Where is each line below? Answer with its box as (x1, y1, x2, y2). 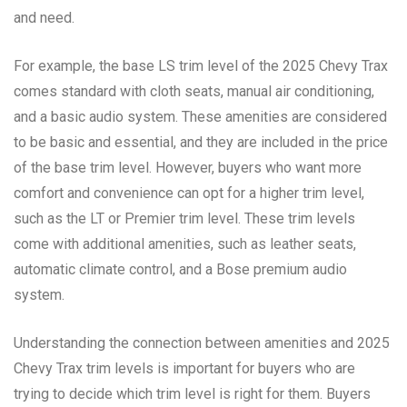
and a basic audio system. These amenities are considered (14, 107, 387, 125)
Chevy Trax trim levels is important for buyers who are (14, 359, 355, 377)
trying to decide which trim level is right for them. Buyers (14, 384, 371, 402)
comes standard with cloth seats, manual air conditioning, (14, 82, 374, 100)
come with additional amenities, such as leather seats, (14, 234, 356, 253)
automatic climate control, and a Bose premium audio (14, 260, 347, 278)
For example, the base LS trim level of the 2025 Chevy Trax (14, 56, 388, 74)
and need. (14, 8, 74, 26)
